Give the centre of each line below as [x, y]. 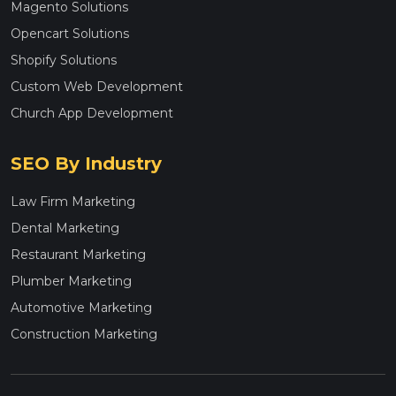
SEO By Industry [86, 164]
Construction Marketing [84, 335]
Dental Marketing [65, 228]
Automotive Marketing [81, 308]
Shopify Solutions [64, 61]
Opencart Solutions [70, 34]
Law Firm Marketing [73, 202]
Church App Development [92, 114]
